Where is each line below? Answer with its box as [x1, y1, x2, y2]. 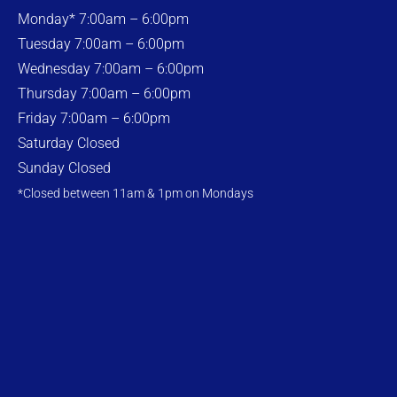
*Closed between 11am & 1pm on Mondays [18, 186, 253, 201]
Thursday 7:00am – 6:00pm [18, 85, 191, 103]
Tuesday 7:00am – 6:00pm [18, 35, 184, 53]
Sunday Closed [18, 160, 111, 177]
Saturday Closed [18, 135, 120, 152]
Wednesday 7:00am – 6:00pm [18, 60, 204, 78]
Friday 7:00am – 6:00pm [18, 110, 170, 128]
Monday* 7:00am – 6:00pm [18, 11, 189, 28]
